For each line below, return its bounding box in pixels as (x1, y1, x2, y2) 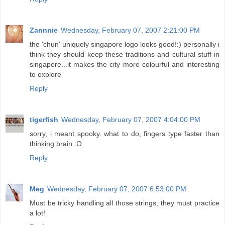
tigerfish (30, 115, 58, 124)
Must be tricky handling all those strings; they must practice (30, 198, 219, 207)
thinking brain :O (30, 139, 82, 148)
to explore (30, 70, 61, 78)
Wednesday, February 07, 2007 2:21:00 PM (61, 26, 200, 34)
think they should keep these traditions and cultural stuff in (30, 50, 219, 58)
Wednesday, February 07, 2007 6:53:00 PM (47, 184, 186, 193)
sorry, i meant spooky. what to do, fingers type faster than (30, 129, 219, 138)
